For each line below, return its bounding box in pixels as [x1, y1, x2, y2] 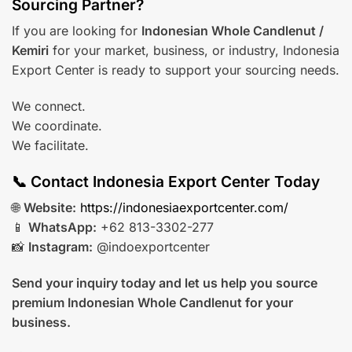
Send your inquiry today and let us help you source [12, 275, 317, 291]
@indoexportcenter [93, 239, 210, 255]
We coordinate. [12, 118, 102, 134]
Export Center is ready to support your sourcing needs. [12, 62, 339, 79]
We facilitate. [12, 137, 89, 154]
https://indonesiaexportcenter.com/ [80, 200, 288, 216]
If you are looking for [12, 23, 141, 39]
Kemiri [12, 42, 49, 59]
